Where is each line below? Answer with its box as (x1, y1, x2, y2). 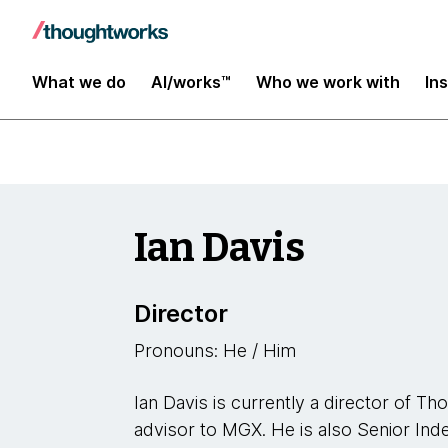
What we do (32, 71, 126, 92)
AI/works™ (151, 71, 231, 92)
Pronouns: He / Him (134, 340, 297, 361)
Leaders (53, 21, 124, 43)
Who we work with (256, 71, 400, 92)
